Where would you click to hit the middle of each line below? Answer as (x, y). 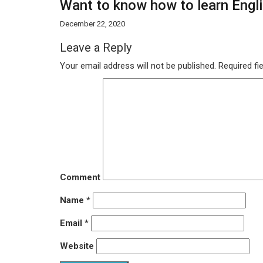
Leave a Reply (96, 48)
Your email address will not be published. (138, 66)
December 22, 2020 (92, 24)
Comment (80, 177)
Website (77, 246)
